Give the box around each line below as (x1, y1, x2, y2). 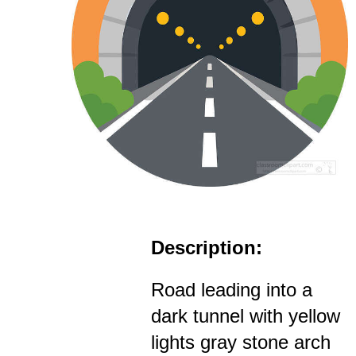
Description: (151, 236, 262, 258)
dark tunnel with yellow (151, 304, 340, 327)
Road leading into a (151, 278, 312, 300)
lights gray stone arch (151, 331, 331, 353)
